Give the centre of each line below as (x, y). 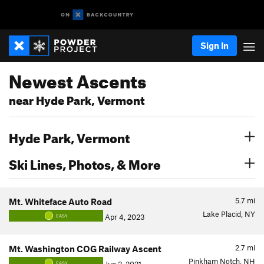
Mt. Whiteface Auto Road (60, 202)
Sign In (214, 45)
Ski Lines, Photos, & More (85, 162)
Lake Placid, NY (229, 214)
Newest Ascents (77, 78)
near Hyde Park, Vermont (77, 99)
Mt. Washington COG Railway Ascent (85, 249)
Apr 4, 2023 (124, 217)
